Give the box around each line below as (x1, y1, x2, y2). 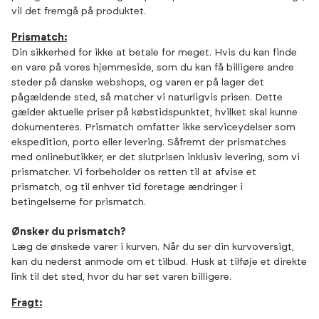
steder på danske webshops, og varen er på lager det (11, 78, 264, 88)
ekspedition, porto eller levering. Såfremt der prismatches (11, 137, 286, 147)
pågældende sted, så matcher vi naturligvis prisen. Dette (11, 93, 283, 103)
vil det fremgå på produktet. (11, 6, 149, 16)
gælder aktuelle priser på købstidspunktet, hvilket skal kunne (11, 108, 298, 117)
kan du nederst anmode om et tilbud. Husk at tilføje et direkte (11, 257, 307, 267)
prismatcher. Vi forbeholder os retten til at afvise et (11, 167, 256, 177)
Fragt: (11, 298, 42, 308)
